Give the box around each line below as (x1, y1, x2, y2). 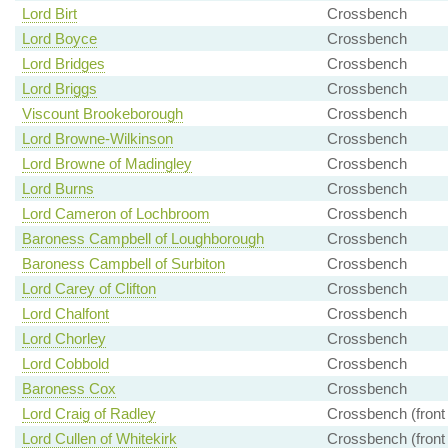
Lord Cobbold (21, 355, 109, 373)
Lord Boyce (21, 30, 97, 48)
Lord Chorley (21, 330, 106, 348)
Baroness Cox (21, 380, 116, 398)
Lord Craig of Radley (21, 405, 156, 423)
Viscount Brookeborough (21, 105, 183, 123)
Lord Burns (21, 180, 94, 198)
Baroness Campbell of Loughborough (21, 230, 264, 248)
